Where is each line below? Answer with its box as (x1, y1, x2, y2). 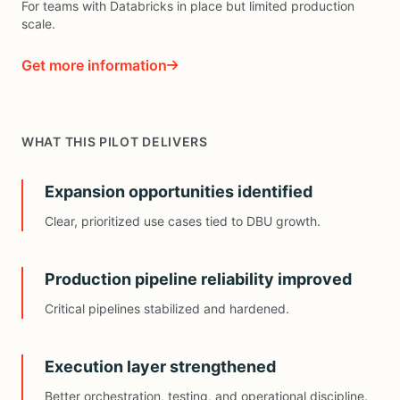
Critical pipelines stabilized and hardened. (45, 300, 289, 316)
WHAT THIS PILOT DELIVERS (21, 133, 208, 149)
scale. (21, 15, 55, 31)
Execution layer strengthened (45, 356, 276, 376)
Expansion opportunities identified (45, 181, 312, 201)
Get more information (21, 55, 167, 74)
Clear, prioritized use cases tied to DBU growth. (45, 212, 321, 229)
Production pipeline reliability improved (45, 269, 352, 288)
